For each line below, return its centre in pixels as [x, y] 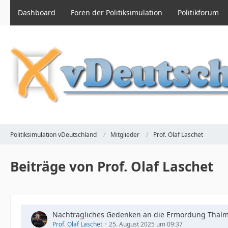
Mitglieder [125, 134]
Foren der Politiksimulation [117, 12]
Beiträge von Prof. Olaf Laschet [112, 166]
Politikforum [198, 12]
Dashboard [37, 12]
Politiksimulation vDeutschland [53, 134]
